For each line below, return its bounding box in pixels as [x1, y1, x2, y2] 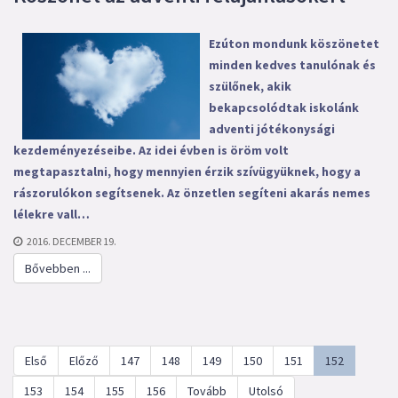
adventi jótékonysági [209, 121, 335, 137]
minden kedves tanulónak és [209, 57, 376, 73]
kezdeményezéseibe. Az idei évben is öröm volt [13, 142, 289, 158]
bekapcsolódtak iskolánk [209, 99, 359, 115]
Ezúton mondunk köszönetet [209, 36, 379, 52]
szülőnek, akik [209, 78, 291, 94]
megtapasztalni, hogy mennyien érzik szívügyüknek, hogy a [13, 163, 361, 179]
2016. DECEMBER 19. [27, 235, 116, 248]
